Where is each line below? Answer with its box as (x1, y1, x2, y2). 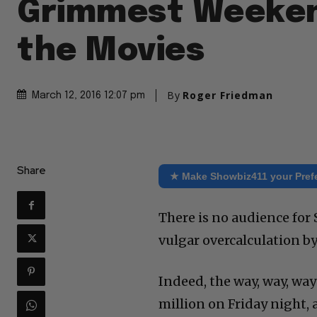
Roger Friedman (183, 88, 273, 103)
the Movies (17, 35, 204, 69)
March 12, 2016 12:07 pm (32, 91, 145, 101)
